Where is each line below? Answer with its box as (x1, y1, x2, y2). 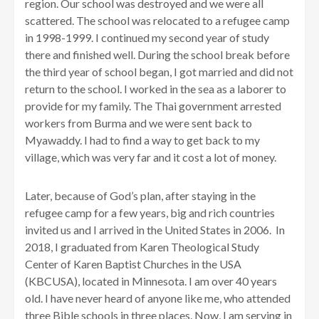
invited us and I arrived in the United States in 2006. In (25, 223, 285, 237)
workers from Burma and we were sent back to (25, 116, 252, 130)
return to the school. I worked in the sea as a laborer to (25, 82, 286, 96)
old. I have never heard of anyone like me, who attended (25, 291, 291, 305)
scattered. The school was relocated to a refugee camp (25, 14, 290, 28)
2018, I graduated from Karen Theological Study (25, 240, 259, 254)
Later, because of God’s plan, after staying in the (25, 189, 256, 203)
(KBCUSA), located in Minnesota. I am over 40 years (25, 274, 277, 288)
